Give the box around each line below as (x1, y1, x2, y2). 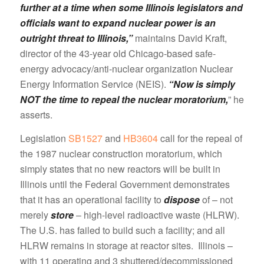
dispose (163, 192, 200, 206)
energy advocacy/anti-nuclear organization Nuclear (19, 62, 233, 76)
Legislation (19, 131, 68, 145)
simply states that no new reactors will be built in (19, 161, 220, 176)
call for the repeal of (157, 131, 242, 145)
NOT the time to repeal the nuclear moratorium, (19, 93, 228, 107)
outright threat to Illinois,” (19, 31, 133, 45)
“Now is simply (168, 77, 235, 91)
